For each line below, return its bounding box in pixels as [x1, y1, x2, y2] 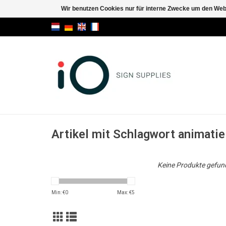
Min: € [51, 190, 65, 195]
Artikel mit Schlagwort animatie [51, 127, 225, 142]
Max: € [117, 190, 132, 195]
